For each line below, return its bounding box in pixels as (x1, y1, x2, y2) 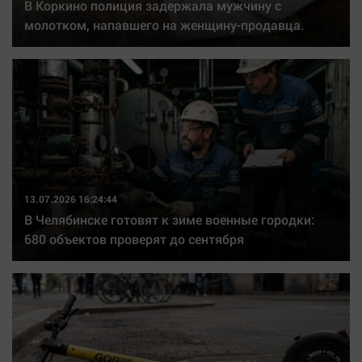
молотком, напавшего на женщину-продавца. (24, 16, 304, 33)
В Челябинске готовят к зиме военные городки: (24, 211, 314, 228)
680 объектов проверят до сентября (24, 230, 244, 247)
